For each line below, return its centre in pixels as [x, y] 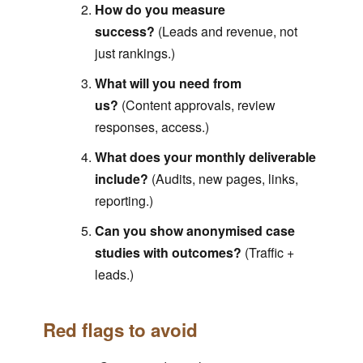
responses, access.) [152, 127]
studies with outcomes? [168, 253]
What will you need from [168, 83]
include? [121, 179]
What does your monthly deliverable [205, 157]
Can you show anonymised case [194, 231]
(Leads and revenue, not [226, 32]
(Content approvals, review [196, 105]
